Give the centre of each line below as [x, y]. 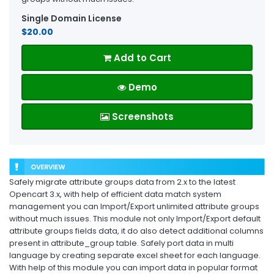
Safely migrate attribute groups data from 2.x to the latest [122, 182]
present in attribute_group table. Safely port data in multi [121, 243]
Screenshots [142, 116]
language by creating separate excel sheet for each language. [135, 255]
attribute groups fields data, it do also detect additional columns [136, 231]
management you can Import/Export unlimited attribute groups [134, 206]
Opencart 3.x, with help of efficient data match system [115, 194]
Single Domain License [72, 18]
